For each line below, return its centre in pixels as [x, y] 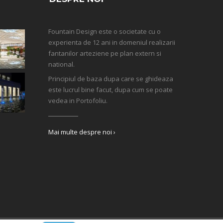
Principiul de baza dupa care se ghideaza [111, 78]
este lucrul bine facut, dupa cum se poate [110, 89]
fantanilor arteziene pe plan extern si [105, 53]
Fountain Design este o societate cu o [104, 31]
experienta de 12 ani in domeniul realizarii [111, 42]
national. [61, 64]
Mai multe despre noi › [82, 132]
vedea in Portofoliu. [78, 100]
